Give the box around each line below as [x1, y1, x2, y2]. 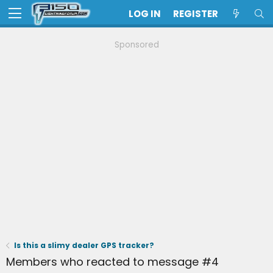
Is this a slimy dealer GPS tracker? [14, 240, 155, 250]
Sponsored [114, 39, 159, 51]
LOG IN [129, 7, 161, 20]
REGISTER [173, 7, 218, 20]
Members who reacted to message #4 [6, 254, 219, 269]
